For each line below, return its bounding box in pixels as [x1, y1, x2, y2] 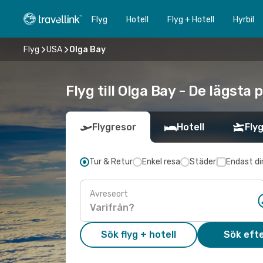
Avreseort [90, 188, 128, 199]
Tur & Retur [89, 157, 133, 167]
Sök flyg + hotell [101, 229, 176, 240]
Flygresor [92, 122, 136, 133]
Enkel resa [142, 157, 180, 167]
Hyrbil [233, 14, 254, 25]
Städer [190, 157, 216, 167]
